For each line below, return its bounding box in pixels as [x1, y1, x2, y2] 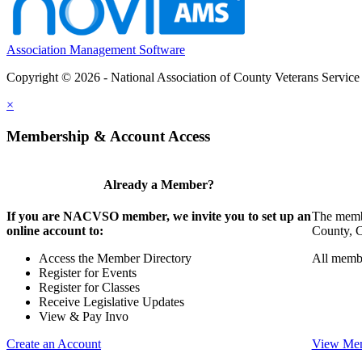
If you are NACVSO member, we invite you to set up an [6, 208, 311, 223]
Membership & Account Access [6, 127, 210, 145]
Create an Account [6, 336, 101, 351]
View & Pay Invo [39, 309, 128, 323]
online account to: [6, 223, 103, 238]
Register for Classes [39, 280, 140, 294]
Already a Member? [103, 177, 215, 192]
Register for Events [39, 265, 137, 280]
